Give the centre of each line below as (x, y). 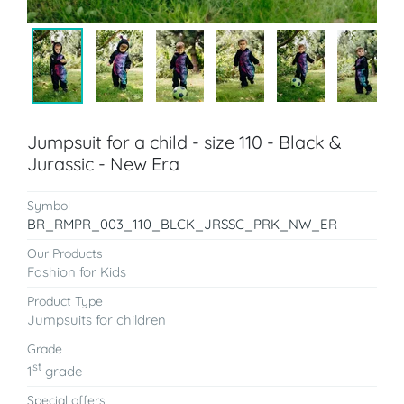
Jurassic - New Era (103, 164)
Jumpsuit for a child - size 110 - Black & (184, 142)
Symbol (49, 206)
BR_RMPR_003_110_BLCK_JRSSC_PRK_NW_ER (182, 225)
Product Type (65, 302)
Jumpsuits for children (96, 320)
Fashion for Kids (77, 272)
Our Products (65, 254)
